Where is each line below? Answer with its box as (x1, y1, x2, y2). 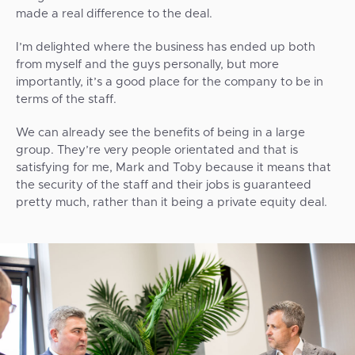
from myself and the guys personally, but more (16, 59, 279, 71)
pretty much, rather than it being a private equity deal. (16, 197, 327, 209)
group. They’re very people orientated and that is (16, 144, 298, 157)
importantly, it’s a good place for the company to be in (16, 76, 323, 89)
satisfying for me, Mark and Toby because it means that (16, 162, 331, 174)
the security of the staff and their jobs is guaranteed (16, 179, 311, 192)
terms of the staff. (16, 94, 116, 106)
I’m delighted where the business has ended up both (16, 41, 315, 54)
